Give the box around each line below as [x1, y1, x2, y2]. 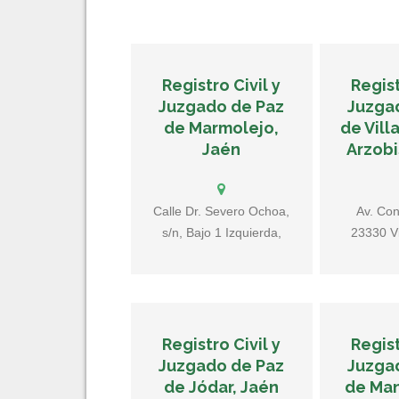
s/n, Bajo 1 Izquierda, [161, 225, 281, 240]
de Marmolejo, [164, 118, 280, 137]
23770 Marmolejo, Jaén [154, 247, 289, 261]
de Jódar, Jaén [164, 378, 280, 396]
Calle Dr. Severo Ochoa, [153, 204, 290, 218]
